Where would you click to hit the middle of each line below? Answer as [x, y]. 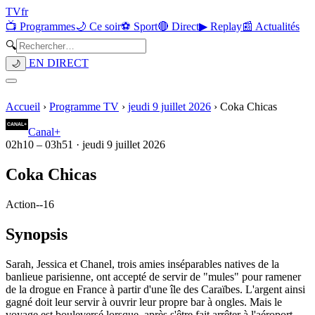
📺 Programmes [40, 26]
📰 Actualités [271, 26]
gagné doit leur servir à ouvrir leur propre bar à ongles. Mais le [144, 302]
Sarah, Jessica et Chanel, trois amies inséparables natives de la [142, 264]
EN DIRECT [57, 63]
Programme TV [84, 107]
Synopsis [37, 234]
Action [21, 204]
